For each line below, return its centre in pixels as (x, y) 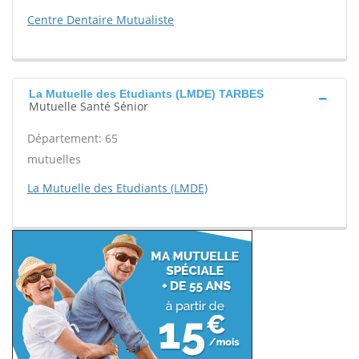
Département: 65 (73, 138)
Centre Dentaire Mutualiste (101, 20)
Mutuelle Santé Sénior (89, 106)
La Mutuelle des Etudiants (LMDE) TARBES (146, 94)
